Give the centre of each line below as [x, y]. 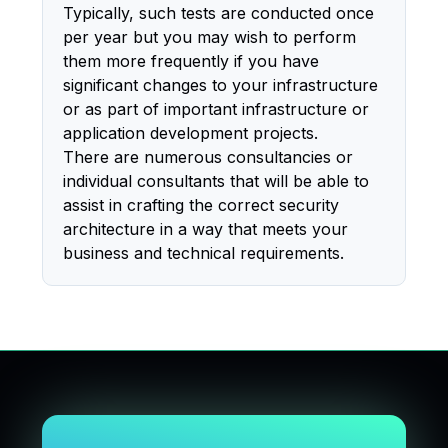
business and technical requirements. [204, 253]
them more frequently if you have [191, 61]
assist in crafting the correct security [201, 205]
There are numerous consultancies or [208, 157]
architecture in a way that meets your [206, 229]
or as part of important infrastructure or [216, 109]
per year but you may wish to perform [210, 37]
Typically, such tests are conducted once [219, 13]
